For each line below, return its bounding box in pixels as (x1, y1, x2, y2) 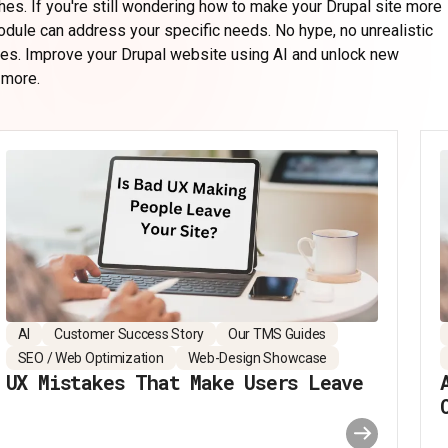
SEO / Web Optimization (17, 349, 164, 366)
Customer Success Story (54, 325, 204, 342)
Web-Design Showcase (187, 349, 328, 366)
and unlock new (288, 45, 399, 64)
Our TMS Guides (227, 325, 327, 342)
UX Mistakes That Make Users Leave (5, 368, 364, 395)
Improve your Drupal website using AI (25, 45, 288, 64)
